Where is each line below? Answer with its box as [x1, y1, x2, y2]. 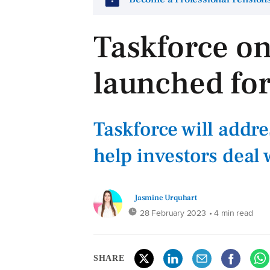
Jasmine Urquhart [134, 192, 197, 202]
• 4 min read [209, 206, 253, 219]
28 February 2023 [140, 206, 206, 219]
